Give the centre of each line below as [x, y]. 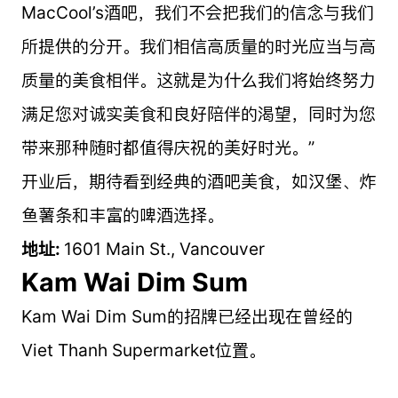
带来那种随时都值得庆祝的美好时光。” [167, 147]
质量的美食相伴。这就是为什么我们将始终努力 [198, 80]
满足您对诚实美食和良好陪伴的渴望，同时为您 [198, 113]
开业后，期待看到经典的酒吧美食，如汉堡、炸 [198, 181]
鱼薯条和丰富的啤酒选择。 [122, 215]
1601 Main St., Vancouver [164, 248]
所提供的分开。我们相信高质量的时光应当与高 [198, 46]
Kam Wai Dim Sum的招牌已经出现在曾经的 [187, 316]
